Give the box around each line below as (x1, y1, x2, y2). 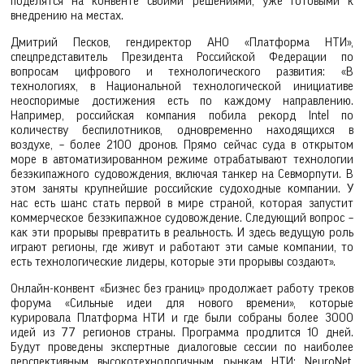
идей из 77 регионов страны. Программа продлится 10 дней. (11, 326, 353, 339)
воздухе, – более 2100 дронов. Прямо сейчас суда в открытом (11, 138, 353, 151)
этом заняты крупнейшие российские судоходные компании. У (11, 182, 353, 195)
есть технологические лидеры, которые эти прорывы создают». (11, 255, 336, 268)
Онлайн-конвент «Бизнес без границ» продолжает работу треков (11, 282, 353, 295)
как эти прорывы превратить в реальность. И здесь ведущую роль (11, 226, 353, 239)
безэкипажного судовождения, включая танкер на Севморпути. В (11, 167, 353, 180)
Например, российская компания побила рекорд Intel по (11, 109, 353, 122)
